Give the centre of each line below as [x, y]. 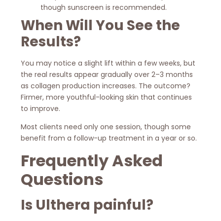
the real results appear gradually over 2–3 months [107, 74]
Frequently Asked [92, 160]
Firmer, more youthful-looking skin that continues [107, 97]
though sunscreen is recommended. [104, 7]
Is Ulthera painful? [87, 205]
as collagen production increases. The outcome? [106, 86]
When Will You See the [101, 25]
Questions [62, 179]
